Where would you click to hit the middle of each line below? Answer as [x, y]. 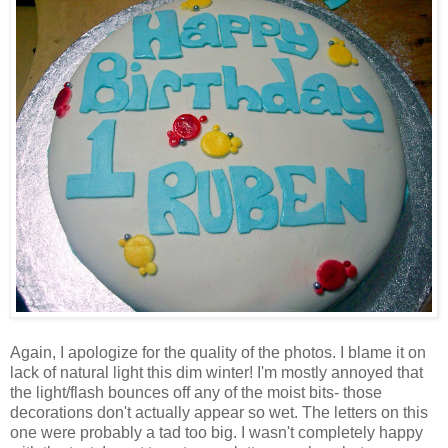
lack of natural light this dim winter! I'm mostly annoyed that [216, 373]
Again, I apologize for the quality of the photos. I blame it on [218, 353]
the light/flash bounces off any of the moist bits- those [196, 393]
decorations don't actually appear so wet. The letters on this [219, 413]
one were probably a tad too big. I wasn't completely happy [216, 433]
